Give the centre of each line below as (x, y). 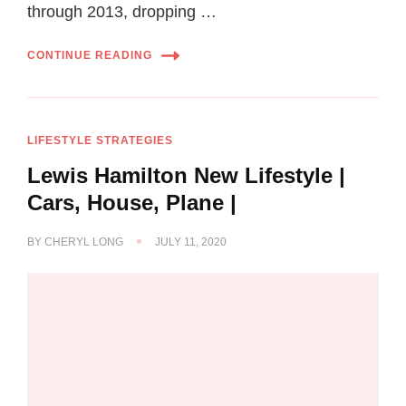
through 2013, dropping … (122, 11)
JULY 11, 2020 (191, 242)
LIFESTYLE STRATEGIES (100, 140)
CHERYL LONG (84, 242)
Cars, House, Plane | (132, 202)
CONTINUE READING (90, 56)
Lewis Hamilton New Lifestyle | (186, 175)
